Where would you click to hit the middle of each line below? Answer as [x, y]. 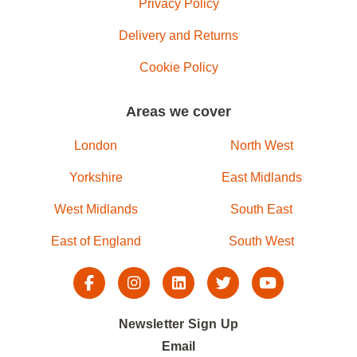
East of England [96, 241]
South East [261, 209]
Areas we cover [178, 112]
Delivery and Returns [178, 35]
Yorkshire [96, 177]
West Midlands [96, 209]
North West [261, 145]
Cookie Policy [178, 67]
